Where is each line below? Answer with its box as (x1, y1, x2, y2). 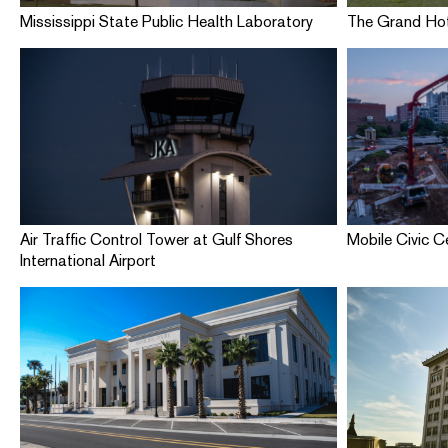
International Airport (20, 251, 157, 271)
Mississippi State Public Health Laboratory (20, 12, 314, 32)
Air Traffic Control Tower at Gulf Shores (20, 230, 294, 250)
